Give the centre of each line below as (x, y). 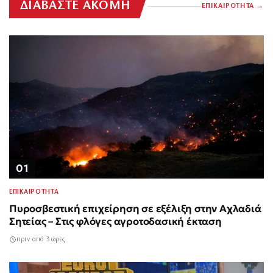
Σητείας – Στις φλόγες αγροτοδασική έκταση (115, 222)
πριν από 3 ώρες (41, 240)
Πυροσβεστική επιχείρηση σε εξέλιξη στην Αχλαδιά (135, 209)
